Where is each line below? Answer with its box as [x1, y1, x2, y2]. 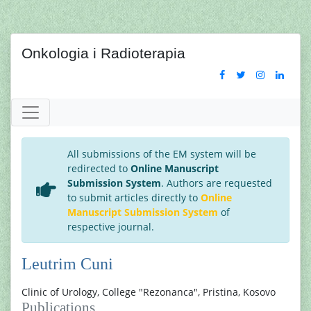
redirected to [67, 162, 131, 175]
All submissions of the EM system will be [67, 147, 256, 160]
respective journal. [67, 220, 154, 233]
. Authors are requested [161, 176, 272, 190]
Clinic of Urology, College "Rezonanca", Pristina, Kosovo [22, 285, 276, 299]
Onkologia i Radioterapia [22, 45, 185, 61]
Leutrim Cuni [22, 255, 113, 273]
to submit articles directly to [67, 191, 201, 204]
